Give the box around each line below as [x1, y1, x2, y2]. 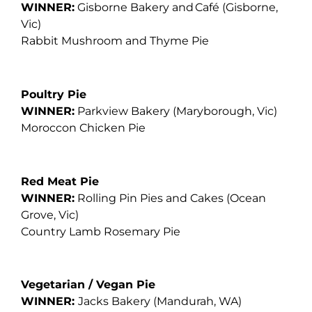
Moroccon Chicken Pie [21, 120, 146, 134]
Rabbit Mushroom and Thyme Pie [21, 34, 209, 48]
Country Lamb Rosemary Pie [21, 224, 180, 238]
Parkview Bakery [75, 104, 173, 118]
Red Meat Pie [21, 174, 102, 188]
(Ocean [226, 191, 266, 205]
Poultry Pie [21, 87, 90, 101]
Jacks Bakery [78, 295, 153, 309]
